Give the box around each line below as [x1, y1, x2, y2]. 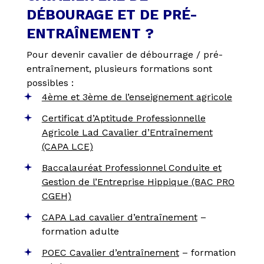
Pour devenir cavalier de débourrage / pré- [26, 49, 223, 61]
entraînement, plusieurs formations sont [26, 63, 212, 75]
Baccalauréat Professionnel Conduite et [41, 162, 222, 174]
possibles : [26, 77, 74, 89]
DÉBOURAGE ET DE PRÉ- [26, 6, 197, 24]
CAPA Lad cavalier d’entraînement [41, 212, 197, 223]
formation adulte [41, 226, 119, 237]
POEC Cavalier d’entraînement [41, 247, 179, 259]
